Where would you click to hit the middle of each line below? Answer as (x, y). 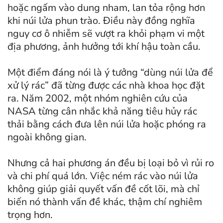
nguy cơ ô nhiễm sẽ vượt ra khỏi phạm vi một (106, 33)
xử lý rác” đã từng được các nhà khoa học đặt (106, 85)
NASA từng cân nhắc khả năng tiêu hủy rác (102, 111)
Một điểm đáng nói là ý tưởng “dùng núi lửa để (110, 72)
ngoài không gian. (47, 137)
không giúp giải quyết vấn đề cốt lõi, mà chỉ (104, 189)
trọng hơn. (30, 215)
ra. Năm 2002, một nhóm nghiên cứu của (98, 98)
